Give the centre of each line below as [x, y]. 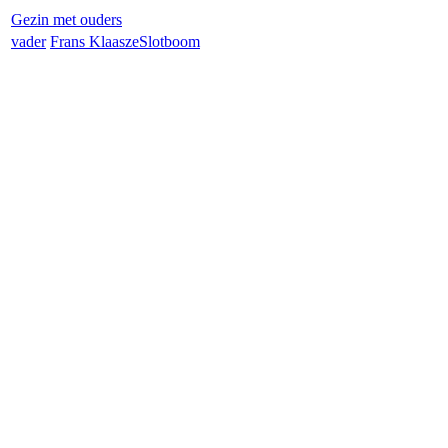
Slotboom [169, 41]
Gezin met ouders [66, 19]
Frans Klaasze [94, 41]
